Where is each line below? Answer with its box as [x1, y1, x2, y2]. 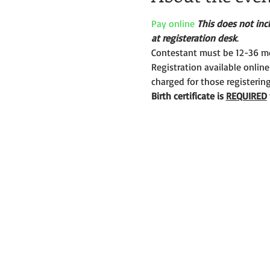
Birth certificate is [151, 90, 226, 102]
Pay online [151, 17, 195, 30]
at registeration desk [151, 32, 237, 44]
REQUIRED [225, 90, 267, 102]
